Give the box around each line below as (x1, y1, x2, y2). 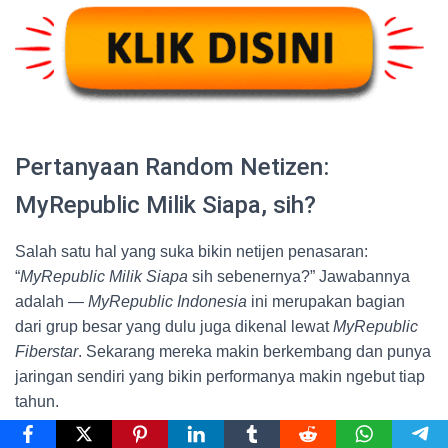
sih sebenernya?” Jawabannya (188, 267, 410, 285)
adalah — (15, 292, 88, 310)
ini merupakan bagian (247, 292, 405, 310)
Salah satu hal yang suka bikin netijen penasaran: (15, 242, 368, 260)
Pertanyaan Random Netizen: (15, 152, 329, 181)
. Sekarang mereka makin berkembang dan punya (78, 342, 431, 360)
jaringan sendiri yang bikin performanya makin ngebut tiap (15, 367, 425, 385)
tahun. (15, 392, 59, 410)
